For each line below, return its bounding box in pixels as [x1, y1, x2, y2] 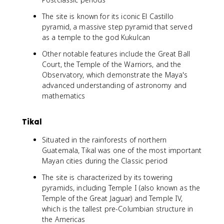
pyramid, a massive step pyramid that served [42, 22, 192, 31]
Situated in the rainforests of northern [42, 135, 167, 144]
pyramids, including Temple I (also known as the [42, 183, 200, 192]
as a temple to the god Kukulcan [42, 32, 150, 42]
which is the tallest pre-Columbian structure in [42, 204, 193, 213]
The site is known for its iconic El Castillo [42, 11, 173, 21]
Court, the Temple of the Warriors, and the [42, 59, 181, 69]
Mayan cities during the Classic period [42, 156, 167, 165]
